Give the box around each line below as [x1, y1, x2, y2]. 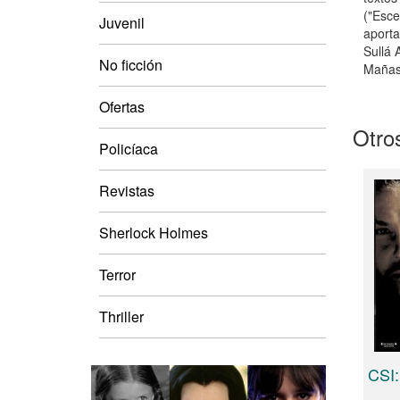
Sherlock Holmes [99, 221, 208, 243]
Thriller [99, 305, 144, 327]
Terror [99, 263, 136, 285]
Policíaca [99, 137, 158, 159]
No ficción [99, 54, 162, 75]
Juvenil [99, 12, 145, 33]
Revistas [99, 179, 154, 201]
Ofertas [99, 96, 145, 117]
